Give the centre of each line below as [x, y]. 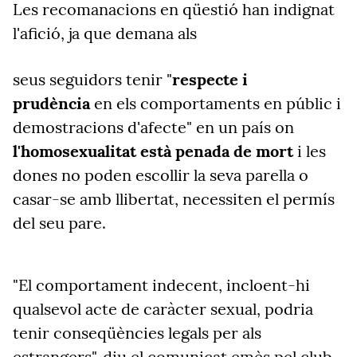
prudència [53, 103]
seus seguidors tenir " [92, 79]
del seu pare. [59, 223]
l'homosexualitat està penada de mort [155, 151]
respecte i [210, 79]
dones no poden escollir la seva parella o [161, 175]
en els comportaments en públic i [218, 103]
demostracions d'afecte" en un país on [153, 127]
